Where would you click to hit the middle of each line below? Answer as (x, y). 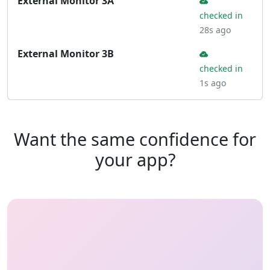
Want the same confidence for (135, 139)
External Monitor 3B (66, 54)
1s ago (213, 83)
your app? (135, 159)
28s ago (215, 30)
